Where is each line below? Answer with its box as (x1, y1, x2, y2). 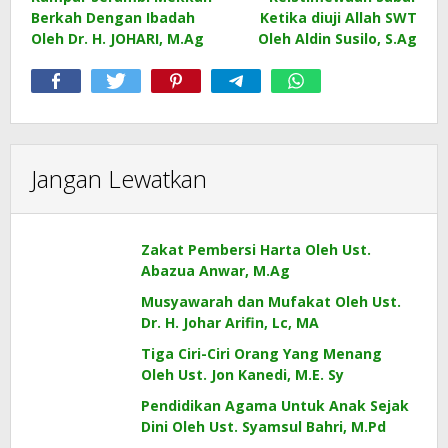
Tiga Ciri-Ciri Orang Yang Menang (141, 343, 382, 363)
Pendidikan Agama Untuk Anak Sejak (141, 395, 409, 415)
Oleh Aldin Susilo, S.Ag (258, 28, 417, 48)
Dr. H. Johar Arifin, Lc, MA (141, 312, 319, 332)
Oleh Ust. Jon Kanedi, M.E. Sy (141, 364, 344, 384)
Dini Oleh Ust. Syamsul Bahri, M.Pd (141, 416, 386, 436)
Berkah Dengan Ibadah (31, 7, 195, 27)
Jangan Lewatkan (31, 161, 207, 195)
